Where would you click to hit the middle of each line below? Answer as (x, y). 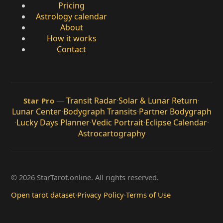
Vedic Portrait (117, 122)
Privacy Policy (101, 194)
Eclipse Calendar (176, 122)
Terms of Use (148, 194)
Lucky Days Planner (53, 122)
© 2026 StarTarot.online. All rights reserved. (85, 177)
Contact (71, 49)
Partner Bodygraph (175, 111)
